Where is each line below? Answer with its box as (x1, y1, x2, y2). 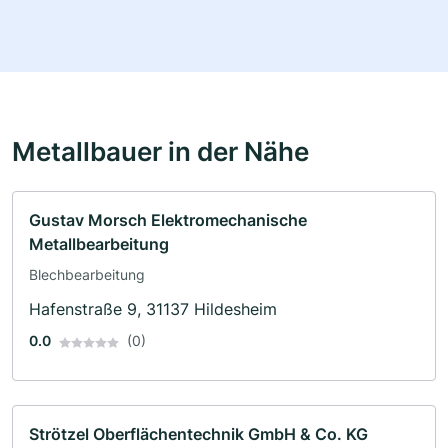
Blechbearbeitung (29, 266, 145, 284)
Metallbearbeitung (29, 234, 169, 255)
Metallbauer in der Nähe (12, 135, 309, 168)
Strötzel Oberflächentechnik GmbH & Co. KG (29, 424, 368, 445)
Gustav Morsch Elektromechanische (29, 210, 307, 231)
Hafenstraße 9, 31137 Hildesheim (29, 299, 277, 320)
